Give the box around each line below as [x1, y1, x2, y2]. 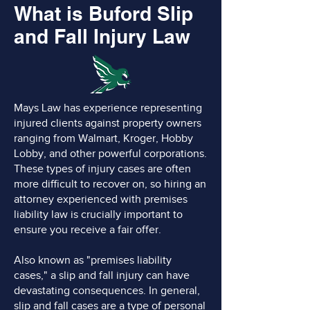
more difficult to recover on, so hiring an [14, 178, 206, 190]
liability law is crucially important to [14, 208, 183, 221]
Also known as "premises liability [14, 254, 172, 266]
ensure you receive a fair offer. [14, 224, 167, 236]
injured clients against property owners [14, 117, 201, 129]
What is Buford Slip [14, 2, 193, 25]
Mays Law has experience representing [14, 102, 202, 114]
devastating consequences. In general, [14, 284, 200, 297]
